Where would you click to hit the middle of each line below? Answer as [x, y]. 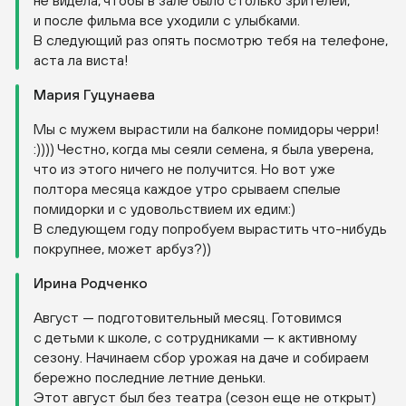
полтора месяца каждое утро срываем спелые [187, 189]
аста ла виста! [81, 60]
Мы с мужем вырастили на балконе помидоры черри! [206, 129]
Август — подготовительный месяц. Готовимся [188, 318]
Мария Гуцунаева [94, 95]
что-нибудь [349, 229]
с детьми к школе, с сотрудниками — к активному [195, 338]
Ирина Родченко [91, 283]
